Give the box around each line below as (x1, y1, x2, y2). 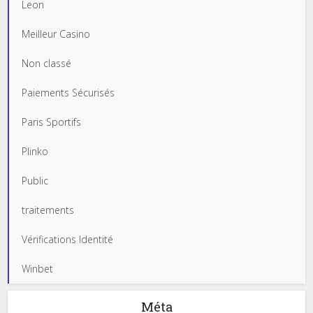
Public (22, 174, 49, 187)
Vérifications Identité (22, 233, 114, 246)
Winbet (22, 262, 54, 275)
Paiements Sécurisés (22, 86, 115, 99)
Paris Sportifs (22, 115, 82, 129)
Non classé (22, 57, 72, 70)
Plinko (22, 145, 49, 158)
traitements (22, 203, 75, 217)
